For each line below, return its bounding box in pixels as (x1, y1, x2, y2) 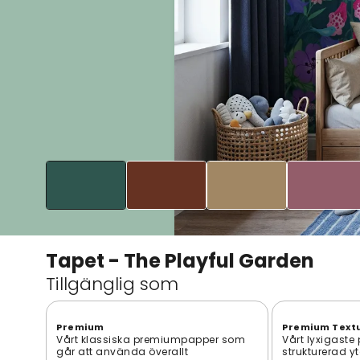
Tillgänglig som (46, 271, 178, 297)
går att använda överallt (56, 344, 188, 358)
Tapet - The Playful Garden (46, 247, 314, 274)
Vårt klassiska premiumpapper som (56, 332, 245, 346)
